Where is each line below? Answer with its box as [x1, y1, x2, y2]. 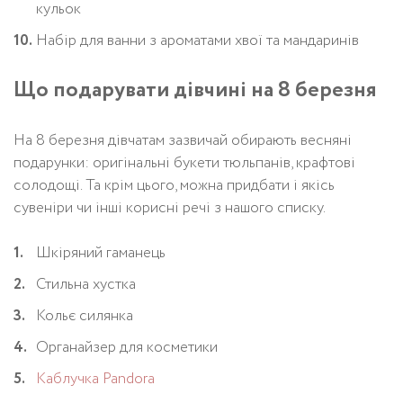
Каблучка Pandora [36, 368, 155, 391]
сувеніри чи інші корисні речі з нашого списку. [13, 197, 326, 220]
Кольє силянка [36, 305, 133, 328]
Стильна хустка [36, 273, 136, 297]
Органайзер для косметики [36, 336, 218, 360]
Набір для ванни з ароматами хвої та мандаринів [36, 30, 359, 53]
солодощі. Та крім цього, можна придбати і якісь [13, 175, 335, 198]
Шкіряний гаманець [36, 242, 166, 265]
